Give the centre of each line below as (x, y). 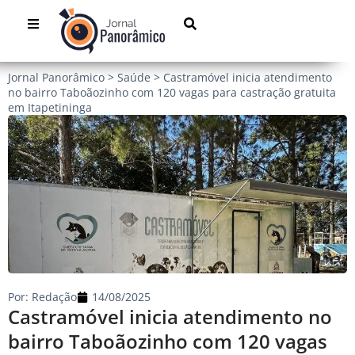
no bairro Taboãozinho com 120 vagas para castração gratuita (172, 93)
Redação (53, 297)
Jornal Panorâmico (56, 78)
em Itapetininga (50, 108)
